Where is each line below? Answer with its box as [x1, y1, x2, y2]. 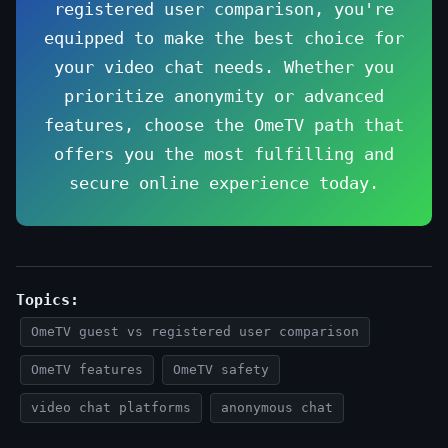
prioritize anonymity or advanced [64, 86, 384, 106]
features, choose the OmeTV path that [44, 115, 404, 135]
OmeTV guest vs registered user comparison [31, 324, 359, 339]
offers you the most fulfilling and [54, 144, 394, 164]
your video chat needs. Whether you [54, 57, 394, 77]
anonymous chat [221, 400, 333, 415]
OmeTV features [31, 362, 143, 377]
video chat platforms [31, 400, 191, 415]
